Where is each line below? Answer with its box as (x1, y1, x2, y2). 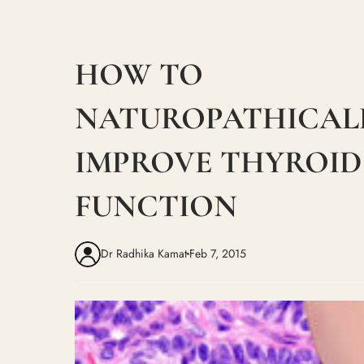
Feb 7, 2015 (189, 245, 246, 262)
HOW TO (75, 54, 203, 93)
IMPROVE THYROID (75, 142, 362, 181)
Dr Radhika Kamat (101, 245, 187, 262)
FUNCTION (75, 186, 237, 225)
